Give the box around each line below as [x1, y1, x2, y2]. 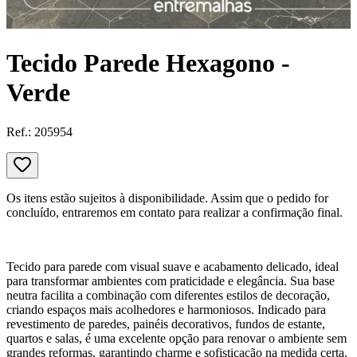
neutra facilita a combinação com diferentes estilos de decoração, [6, 288, 330, 302]
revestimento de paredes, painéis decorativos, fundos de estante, [6, 316, 325, 331]
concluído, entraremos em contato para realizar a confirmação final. [6, 205, 343, 219]
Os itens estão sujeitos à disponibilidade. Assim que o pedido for [6, 190, 328, 205]
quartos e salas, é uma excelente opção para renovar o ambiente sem [6, 331, 347, 345]
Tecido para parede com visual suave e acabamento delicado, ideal [6, 259, 339, 273]
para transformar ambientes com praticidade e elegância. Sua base [6, 273, 335, 288]
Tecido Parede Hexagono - [6, 49, 290, 78]
